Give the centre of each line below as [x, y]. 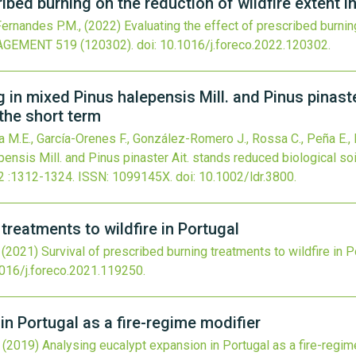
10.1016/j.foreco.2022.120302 [244, 45]
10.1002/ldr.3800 [246, 177]
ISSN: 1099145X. [125, 177]
